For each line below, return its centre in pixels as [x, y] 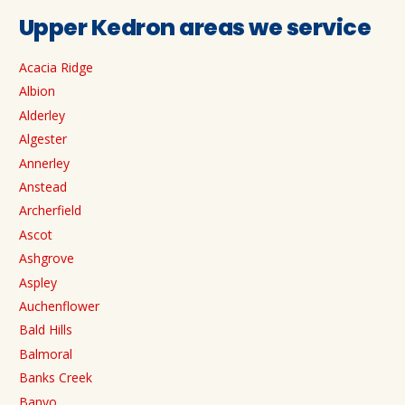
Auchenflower [59, 306]
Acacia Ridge [56, 68]
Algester [43, 139]
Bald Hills [46, 330]
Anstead [43, 187]
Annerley [44, 163]
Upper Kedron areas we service [195, 28]
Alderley [42, 115]
